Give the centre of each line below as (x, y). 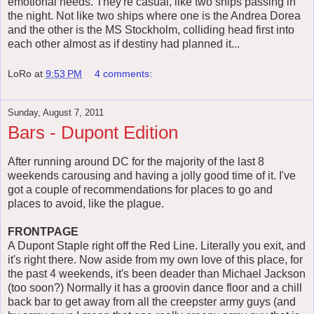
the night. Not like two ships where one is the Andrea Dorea (154, 15)
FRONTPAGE (43, 232)
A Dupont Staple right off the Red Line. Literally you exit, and (157, 246)
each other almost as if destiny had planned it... (124, 43)
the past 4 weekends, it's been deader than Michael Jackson (157, 274)
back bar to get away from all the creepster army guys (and (152, 302)
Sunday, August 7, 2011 (56, 113)
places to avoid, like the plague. (86, 204)
